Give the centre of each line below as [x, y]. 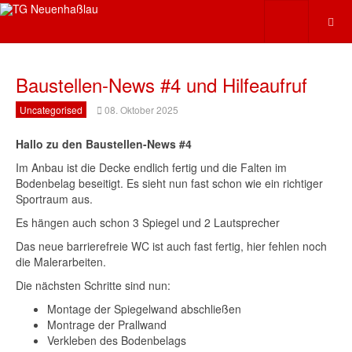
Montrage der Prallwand [107, 324]
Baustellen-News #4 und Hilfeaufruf [161, 84]
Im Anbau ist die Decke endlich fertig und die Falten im [151, 167]
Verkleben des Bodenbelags [117, 340]
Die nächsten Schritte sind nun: [93, 285]
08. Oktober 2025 [141, 110]
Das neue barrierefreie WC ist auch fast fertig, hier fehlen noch [171, 246]
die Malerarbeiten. [61, 262]
